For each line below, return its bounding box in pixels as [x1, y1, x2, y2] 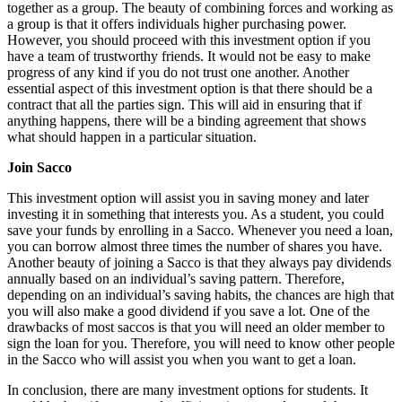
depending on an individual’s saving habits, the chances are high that [7, 286, 394, 302]
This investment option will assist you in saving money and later [7, 189, 369, 205]
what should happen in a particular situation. [7, 128, 260, 144]
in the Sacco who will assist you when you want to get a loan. [7, 351, 360, 367]
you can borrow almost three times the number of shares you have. [7, 238, 382, 254]
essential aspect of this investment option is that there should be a [7, 80, 372, 96]
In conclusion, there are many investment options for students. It [7, 381, 368, 398]
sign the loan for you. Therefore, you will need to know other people [7, 335, 395, 351]
